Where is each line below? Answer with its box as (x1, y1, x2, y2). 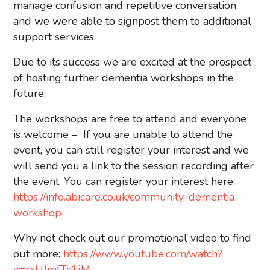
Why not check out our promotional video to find (13, 231, 252, 245)
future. (13, 86, 46, 101)
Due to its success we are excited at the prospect (13, 55, 252, 69)
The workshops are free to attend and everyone (13, 111, 247, 126)
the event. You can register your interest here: (13, 174, 236, 189)
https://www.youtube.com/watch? (63, 246, 223, 261)
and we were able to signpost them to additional (13, 14, 252, 28)
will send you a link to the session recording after (13, 159, 254, 173)
